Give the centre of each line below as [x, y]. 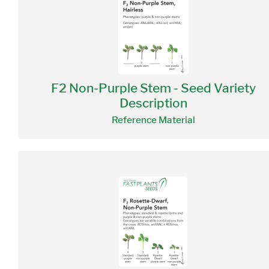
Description [153, 103]
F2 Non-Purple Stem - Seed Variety [153, 88]
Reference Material [153, 120]
